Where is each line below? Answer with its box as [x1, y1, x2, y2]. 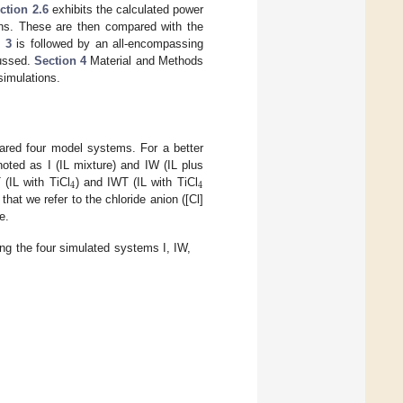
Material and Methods [86, 53, 204, 67]
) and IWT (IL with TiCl [75, 175, 198, 189]
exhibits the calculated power [48, 2, 204, 16]
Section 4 [33, 53, 87, 67]
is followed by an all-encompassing [11, 36, 203, 50]
